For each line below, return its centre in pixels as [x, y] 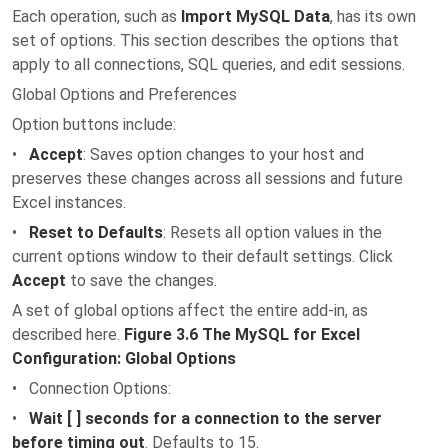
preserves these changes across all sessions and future [207, 178]
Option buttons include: [94, 124]
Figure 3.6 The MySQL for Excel [242, 334]
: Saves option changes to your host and [223, 154]
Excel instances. [69, 202]
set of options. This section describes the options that [205, 40]
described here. [68, 334]
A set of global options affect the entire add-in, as [190, 310]
